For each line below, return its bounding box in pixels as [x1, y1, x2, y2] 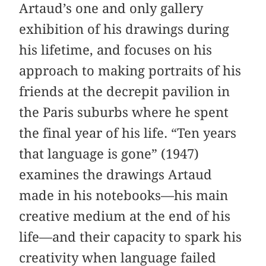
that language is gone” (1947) [19, 145, 199, 161]
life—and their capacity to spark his [19, 229, 242, 245]
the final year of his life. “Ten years [19, 125, 237, 141]
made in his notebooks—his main [19, 187, 229, 203]
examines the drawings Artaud [19, 166, 213, 182]
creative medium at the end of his [19, 208, 231, 224]
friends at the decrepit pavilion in [19, 83, 230, 99]
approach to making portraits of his [19, 62, 242, 78]
